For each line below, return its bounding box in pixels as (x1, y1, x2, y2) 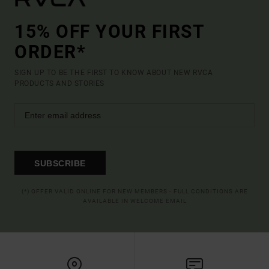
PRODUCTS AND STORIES (14, 79, 104, 88)
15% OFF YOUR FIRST (14, 20, 204, 42)
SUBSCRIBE (34, 159, 86, 169)
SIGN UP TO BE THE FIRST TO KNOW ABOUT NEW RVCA (14, 68, 213, 77)
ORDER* (14, 41, 86, 62)
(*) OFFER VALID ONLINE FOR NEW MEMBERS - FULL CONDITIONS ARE (21, 187, 248, 195)
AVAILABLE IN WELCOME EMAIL (82, 197, 187, 204)
